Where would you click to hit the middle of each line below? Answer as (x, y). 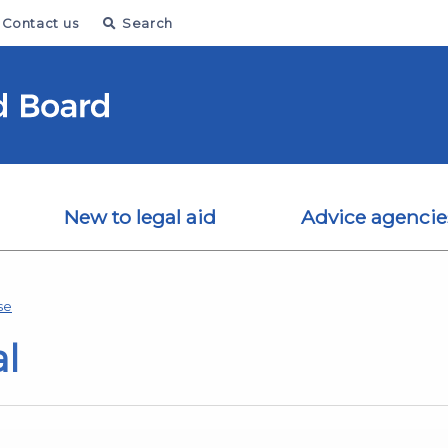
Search (147, 23)
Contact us (40, 23)
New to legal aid (140, 216)
